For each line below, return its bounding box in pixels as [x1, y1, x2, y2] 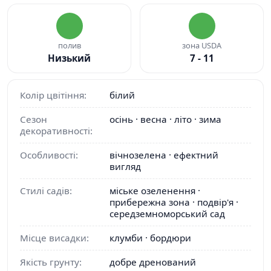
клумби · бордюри [109, 232, 191, 244]
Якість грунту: [20, 256, 82, 269]
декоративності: [20, 125, 93, 137]
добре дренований [109, 256, 196, 269]
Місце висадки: [20, 232, 89, 244]
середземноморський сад [109, 207, 225, 220]
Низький [48, 52, 91, 65]
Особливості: [20, 149, 78, 162]
